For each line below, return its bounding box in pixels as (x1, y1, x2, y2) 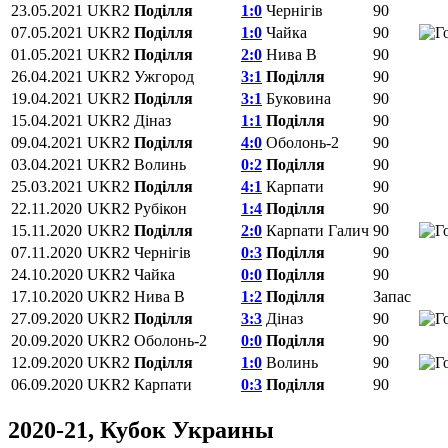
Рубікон (134, 199, 187, 217)
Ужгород (134, 67, 194, 85)
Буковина (266, 89, 331, 107)
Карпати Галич (266, 221, 369, 239)
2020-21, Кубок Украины (8, 416, 274, 443)
